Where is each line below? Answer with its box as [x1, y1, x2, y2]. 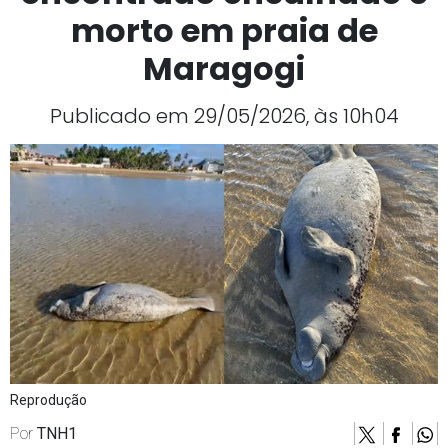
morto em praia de [70, 8, 378, 54]
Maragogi [143, 46, 305, 92]
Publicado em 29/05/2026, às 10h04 [49, 102, 399, 131]
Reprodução [10, 392, 87, 409]
